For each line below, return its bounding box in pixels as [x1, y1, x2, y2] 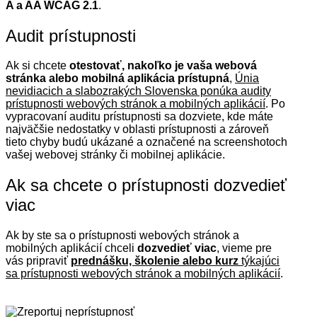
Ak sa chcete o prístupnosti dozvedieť [6, 175, 287, 195]
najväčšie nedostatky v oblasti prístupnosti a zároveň [6, 123, 269, 136]
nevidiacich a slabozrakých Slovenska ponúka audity [6, 85, 271, 98]
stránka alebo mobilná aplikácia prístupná [6, 72, 229, 85]
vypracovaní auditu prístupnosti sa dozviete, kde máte [6, 110, 273, 123]
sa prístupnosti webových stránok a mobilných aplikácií [6, 267, 280, 280]
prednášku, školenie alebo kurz [71, 255, 238, 267]
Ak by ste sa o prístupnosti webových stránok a [6, 229, 239, 242]
